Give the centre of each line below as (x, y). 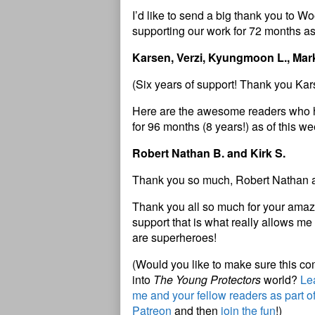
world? (281, 280)
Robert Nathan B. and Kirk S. (209, 153)
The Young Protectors (207, 280)
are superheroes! (174, 238)
